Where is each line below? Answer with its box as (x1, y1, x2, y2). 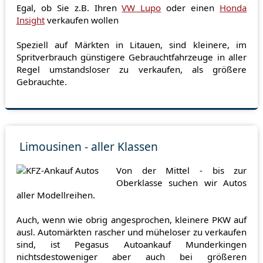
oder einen (161, 1, 220, 14)
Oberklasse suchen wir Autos (116, 177, 247, 188)
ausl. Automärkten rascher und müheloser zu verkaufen (16, 226, 247, 238)
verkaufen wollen (44, 14, 119, 26)
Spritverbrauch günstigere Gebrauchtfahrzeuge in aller (16, 50, 247, 63)
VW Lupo (122, 1, 161, 14)
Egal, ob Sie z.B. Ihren (16, 1, 122, 14)
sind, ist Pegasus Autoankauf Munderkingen (16, 238, 247, 250)
